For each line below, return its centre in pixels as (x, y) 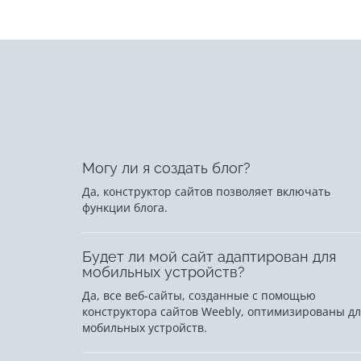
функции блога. (125, 208)
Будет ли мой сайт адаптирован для (209, 257)
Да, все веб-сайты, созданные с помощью (199, 296)
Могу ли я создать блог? (166, 168)
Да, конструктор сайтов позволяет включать (206, 192)
